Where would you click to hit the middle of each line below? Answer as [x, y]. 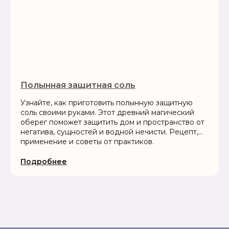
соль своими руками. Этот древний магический [107, 112]
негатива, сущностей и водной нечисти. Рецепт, [109, 132]
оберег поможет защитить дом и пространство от [112, 122]
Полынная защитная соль [78, 85]
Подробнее [44, 162]
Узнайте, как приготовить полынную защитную [107, 103]
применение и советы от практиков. [87, 142]
